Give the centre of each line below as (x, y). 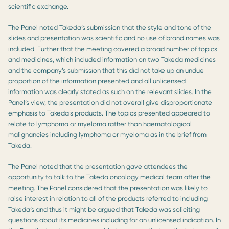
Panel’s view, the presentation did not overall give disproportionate (110, 102)
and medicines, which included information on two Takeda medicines (112, 59)
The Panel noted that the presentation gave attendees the (98, 166)
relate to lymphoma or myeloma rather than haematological (100, 124)
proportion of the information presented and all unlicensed (97, 81)
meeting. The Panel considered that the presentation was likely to (108, 188)
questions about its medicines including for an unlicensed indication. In (114, 220)
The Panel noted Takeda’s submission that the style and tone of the (110, 27)
